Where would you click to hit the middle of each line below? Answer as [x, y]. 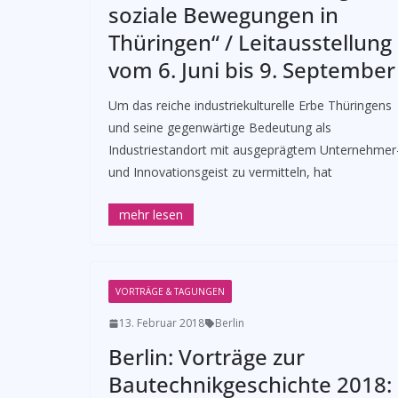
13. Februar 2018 [162, 323]
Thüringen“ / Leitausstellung [250, 42]
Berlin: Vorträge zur [207, 357]
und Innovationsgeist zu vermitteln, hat [220, 172]
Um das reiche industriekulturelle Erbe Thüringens [250, 105]
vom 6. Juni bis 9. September [252, 70]
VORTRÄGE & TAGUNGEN [170, 291]
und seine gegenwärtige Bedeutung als [220, 127]
